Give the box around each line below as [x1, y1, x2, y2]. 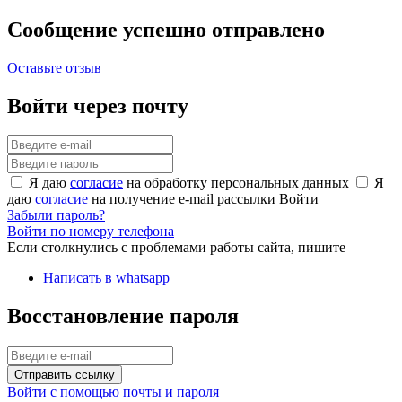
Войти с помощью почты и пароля [7, 384, 219, 400]
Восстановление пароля [7, 304, 239, 328]
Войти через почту [7, 93, 188, 118]
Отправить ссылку [14, 368, 115, 382]
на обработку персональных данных [123, 175, 353, 191]
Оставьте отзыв [7, 59, 101, 75]
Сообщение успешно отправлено [7, 17, 325, 41]
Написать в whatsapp [43, 270, 170, 286]
